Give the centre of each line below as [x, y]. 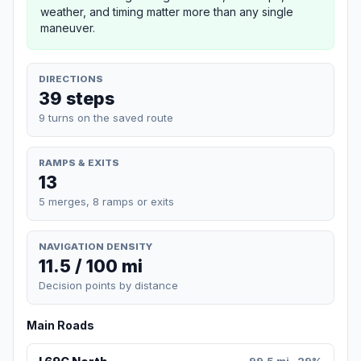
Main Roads [60, 326]
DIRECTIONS [71, 79]
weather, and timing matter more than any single [167, 11]
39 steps [77, 98]
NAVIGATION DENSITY [95, 246]
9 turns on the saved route [106, 117]
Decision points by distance [108, 286]
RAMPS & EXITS [79, 162]
